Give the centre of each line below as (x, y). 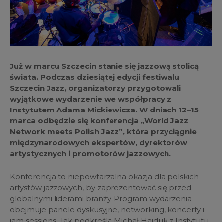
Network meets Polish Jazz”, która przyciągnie (103, 132)
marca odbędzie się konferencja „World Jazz (99, 121)
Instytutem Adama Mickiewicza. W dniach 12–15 (104, 110)
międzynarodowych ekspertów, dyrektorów (99, 143)
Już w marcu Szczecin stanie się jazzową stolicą (104, 66)
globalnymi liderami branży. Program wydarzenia (101, 199)
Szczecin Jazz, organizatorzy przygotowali (95, 88)
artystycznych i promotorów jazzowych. (90, 154)
